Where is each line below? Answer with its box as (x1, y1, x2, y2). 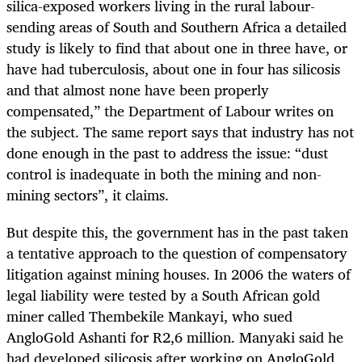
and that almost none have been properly (6, 77, 269, 102)
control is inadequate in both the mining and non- (6, 161, 322, 186)
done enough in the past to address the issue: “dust (6, 140, 328, 165)
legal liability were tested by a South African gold (6, 282, 320, 307)
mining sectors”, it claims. (6, 182, 169, 207)
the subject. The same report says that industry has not (6, 119, 354, 144)
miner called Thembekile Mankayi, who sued (6, 303, 293, 328)
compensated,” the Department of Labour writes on (6, 98, 334, 123)
